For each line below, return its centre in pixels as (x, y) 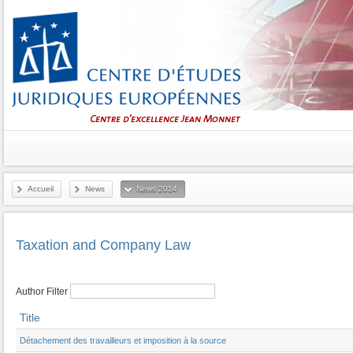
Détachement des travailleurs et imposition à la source (123, 340)
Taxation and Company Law (103, 245)
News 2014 (157, 189)
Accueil (41, 189)
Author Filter (42, 292)
